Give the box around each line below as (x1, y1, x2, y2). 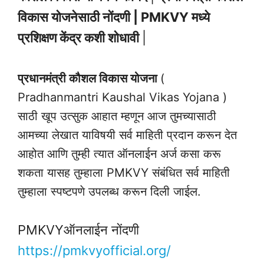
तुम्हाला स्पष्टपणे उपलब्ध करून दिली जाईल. (18, 184, 201, 199)
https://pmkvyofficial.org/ (18, 243, 171, 259)
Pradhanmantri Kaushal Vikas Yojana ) (18, 90, 227, 105)
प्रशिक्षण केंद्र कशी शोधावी (18, 30, 142, 45)
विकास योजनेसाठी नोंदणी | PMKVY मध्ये (18, 9, 210, 25)
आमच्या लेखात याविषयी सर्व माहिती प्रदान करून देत (18, 128, 237, 143)
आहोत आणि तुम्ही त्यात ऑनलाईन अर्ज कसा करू (18, 147, 221, 161)
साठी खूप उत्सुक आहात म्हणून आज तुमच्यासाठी (18, 109, 216, 124)
